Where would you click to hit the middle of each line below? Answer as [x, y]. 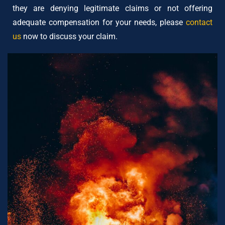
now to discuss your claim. [70, 36]
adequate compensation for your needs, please [99, 22]
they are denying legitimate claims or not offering [113, 8]
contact [199, 22]
